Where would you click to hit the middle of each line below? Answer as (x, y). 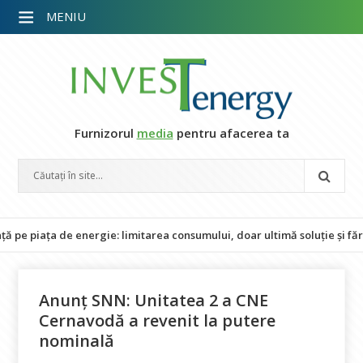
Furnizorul (105, 133)
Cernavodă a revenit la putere (158, 320)
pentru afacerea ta (231, 133)
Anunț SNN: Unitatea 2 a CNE (154, 300)
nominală (77, 341)
